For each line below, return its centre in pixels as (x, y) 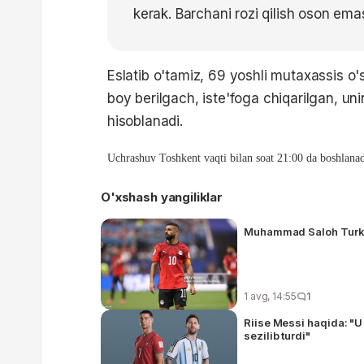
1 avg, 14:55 (270, 296)
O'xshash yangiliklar (162, 197)
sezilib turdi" (277, 335)
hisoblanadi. (145, 121)
